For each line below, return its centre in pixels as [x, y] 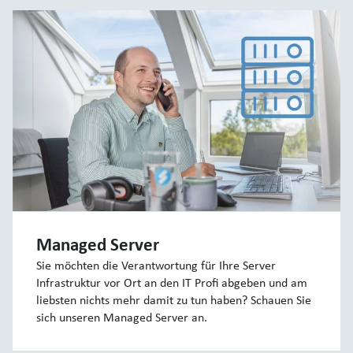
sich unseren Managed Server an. [122, 319]
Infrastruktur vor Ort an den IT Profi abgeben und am [172, 284]
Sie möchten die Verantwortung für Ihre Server [156, 267]
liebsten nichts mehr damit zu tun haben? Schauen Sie [174, 301]
